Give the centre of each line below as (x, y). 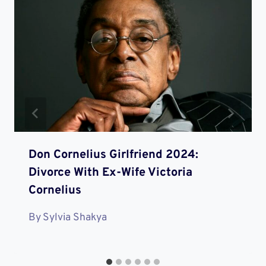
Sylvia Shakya (75, 218)
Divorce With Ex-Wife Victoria (110, 172)
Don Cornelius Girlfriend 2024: (113, 155)
